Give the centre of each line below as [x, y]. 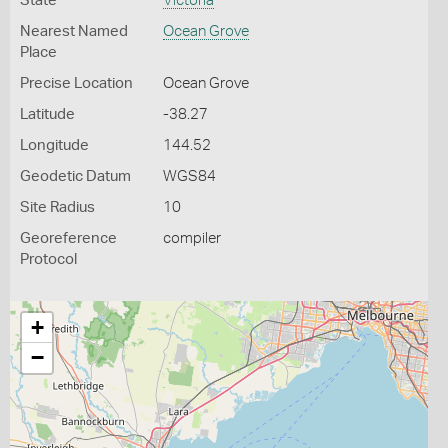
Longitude [54, 145]
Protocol [48, 259]
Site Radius [57, 207]
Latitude [47, 114]
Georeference [68, 238]
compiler [191, 238]
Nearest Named [74, 31]
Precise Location [76, 83]
